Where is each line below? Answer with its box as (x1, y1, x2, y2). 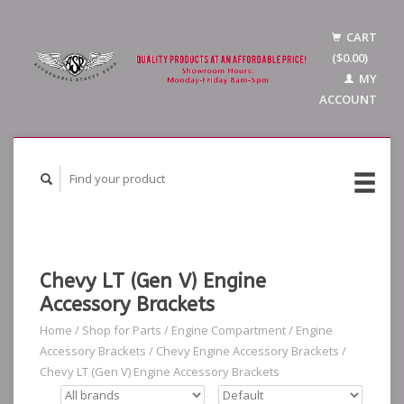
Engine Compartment (171, 322, 286, 338)
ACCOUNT (319, 91, 377, 107)
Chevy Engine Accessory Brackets (156, 343, 339, 359)
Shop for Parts (82, 322, 161, 338)
